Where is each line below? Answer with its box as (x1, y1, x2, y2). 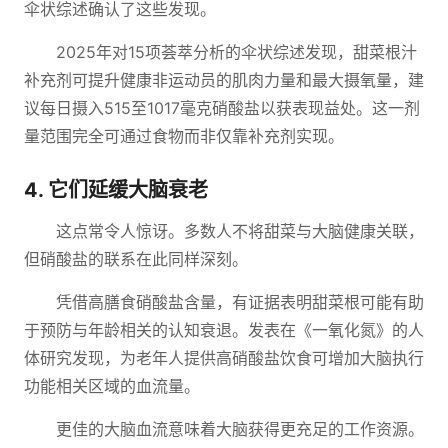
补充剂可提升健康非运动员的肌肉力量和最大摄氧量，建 (24, 70, 424, 90)
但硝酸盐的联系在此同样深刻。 (24, 249, 248, 269)
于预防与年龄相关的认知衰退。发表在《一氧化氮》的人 (24, 320, 424, 340)
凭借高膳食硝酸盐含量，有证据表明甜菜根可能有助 (56, 292, 424, 312)
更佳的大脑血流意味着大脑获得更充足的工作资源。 (56, 419, 424, 439)
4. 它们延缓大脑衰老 (24, 178, 208, 202)
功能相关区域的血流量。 (24, 376, 200, 396)
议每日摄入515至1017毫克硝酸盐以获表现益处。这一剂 (24, 98, 420, 118)
